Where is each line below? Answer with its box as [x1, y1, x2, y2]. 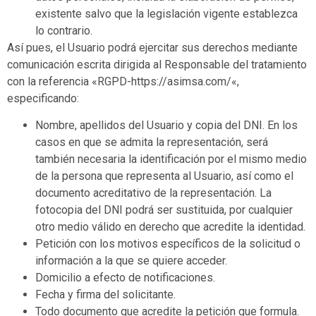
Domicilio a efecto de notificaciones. [35, 271, 215, 285]
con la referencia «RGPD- [7, 74, 131, 88]
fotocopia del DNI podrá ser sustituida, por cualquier [35, 203, 293, 217]
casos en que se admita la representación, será [35, 135, 268, 150]
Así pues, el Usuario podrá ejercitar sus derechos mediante [7, 40, 298, 54]
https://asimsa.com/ [131, 74, 231, 88]
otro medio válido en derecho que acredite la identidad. [35, 220, 305, 234]
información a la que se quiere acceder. [35, 254, 227, 268]
